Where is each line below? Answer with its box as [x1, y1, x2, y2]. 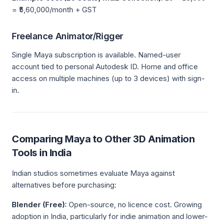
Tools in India [12, 147, 71, 159]
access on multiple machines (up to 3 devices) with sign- [12, 74, 205, 83]
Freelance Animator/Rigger [12, 31, 123, 41]
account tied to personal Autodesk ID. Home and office [12, 62, 198, 71]
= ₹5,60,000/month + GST [12, 5, 97, 14]
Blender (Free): [12, 200, 67, 209]
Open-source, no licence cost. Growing [67, 200, 202, 209]
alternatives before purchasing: [12, 180, 116, 190]
